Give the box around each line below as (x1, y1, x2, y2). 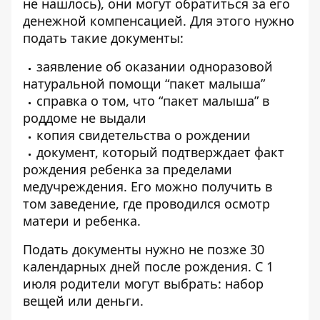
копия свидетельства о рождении (36, 126, 251, 144)
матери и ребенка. (23, 212, 144, 229)
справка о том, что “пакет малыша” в (36, 92, 269, 109)
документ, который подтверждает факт (36, 144, 284, 161)
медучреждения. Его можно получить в (23, 178, 272, 195)
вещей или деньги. (23, 292, 147, 309)
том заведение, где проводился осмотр (23, 195, 270, 212)
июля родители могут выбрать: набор (23, 275, 264, 292)
